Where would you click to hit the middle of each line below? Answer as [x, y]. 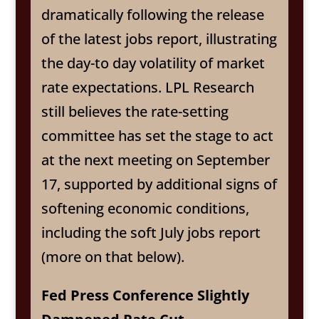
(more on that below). [113, 257]
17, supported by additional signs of [159, 184]
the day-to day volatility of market [153, 63]
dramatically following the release [152, 15]
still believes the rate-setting [135, 111]
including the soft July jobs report [151, 232]
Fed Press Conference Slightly [145, 295]
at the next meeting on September [155, 160]
